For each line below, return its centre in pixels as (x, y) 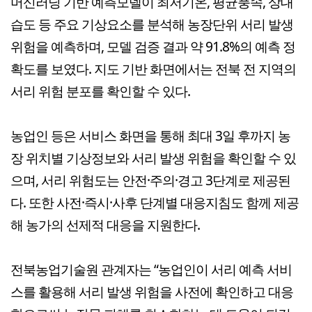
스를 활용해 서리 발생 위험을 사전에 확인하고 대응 (152, 292)
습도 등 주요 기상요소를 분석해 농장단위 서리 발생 (152, 24)
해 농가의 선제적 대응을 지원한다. (105, 225)
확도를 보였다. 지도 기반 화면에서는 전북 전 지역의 (153, 69)
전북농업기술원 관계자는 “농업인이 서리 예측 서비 (151, 270)
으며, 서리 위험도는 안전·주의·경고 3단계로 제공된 (150, 180)
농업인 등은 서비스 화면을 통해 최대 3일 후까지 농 (150, 136)
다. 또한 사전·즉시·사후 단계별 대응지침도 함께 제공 (155, 203)
